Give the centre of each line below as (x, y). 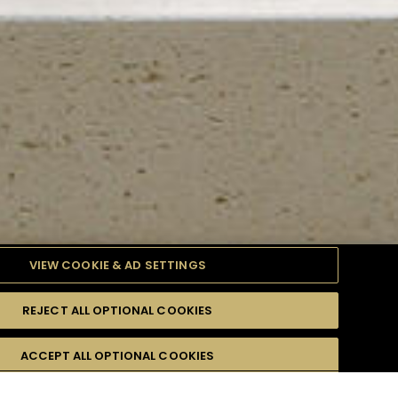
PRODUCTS (109, 332)
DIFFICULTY (223, 332)
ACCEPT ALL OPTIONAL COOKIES (117, 356)
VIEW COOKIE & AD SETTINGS (117, 265)
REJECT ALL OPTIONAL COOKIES (117, 310)
